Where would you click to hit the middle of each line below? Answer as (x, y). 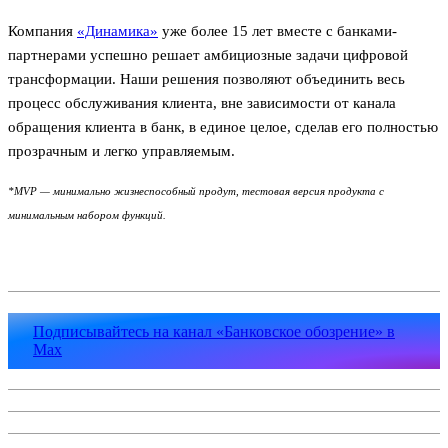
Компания (42, 30)
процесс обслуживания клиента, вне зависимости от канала (202, 102)
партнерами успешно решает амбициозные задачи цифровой (208, 54)
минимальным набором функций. (87, 214)
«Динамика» (117, 30)
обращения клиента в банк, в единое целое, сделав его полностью (223, 126)
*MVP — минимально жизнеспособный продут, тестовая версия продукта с (196, 190)
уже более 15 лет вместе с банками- (277, 30)
